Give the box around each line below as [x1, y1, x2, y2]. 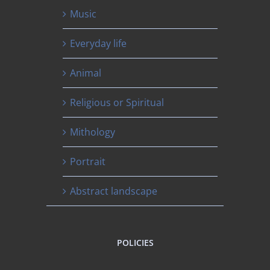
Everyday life [70, 36, 127, 50]
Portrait [70, 154, 106, 168]
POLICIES [116, 236, 154, 248]
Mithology [70, 125, 116, 139]
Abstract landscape [70, 184, 158, 198]
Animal [70, 66, 102, 80]
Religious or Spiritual [70, 95, 165, 109]
